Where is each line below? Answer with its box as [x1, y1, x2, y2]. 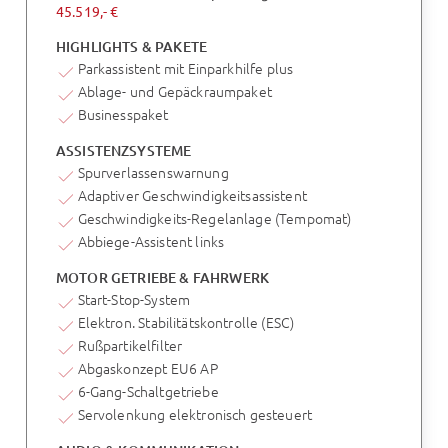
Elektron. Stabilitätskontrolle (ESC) [77, 312, 295, 333]
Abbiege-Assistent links [77, 231, 225, 252]
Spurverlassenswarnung [77, 162, 229, 183]
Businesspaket [77, 104, 169, 125]
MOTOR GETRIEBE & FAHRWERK [55, 267, 269, 287]
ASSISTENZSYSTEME [55, 140, 192, 160]
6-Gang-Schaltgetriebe [77, 381, 219, 402]
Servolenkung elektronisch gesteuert [77, 404, 312, 425]
